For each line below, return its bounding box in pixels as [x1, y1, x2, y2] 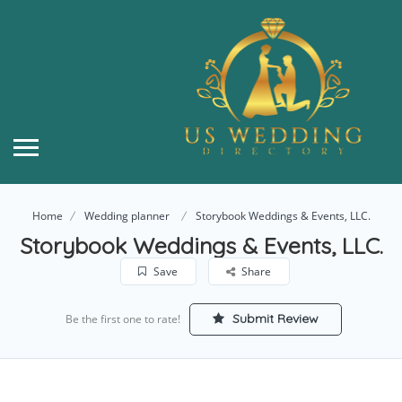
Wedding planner [83, 207, 170, 223]
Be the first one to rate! [65, 310, 180, 327]
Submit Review [228, 310, 319, 327]
